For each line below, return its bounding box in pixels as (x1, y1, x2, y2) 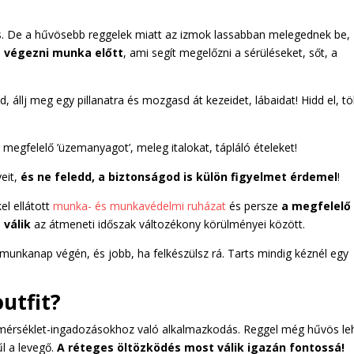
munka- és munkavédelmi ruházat (53, 198, 227, 213)
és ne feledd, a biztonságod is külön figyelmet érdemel (17, 168, 338, 184)
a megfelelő (281, 198, 352, 213)
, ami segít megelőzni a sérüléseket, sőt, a (123, 44, 338, 60)
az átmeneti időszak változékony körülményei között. (34, 216, 306, 232)
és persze (226, 198, 282, 213)
